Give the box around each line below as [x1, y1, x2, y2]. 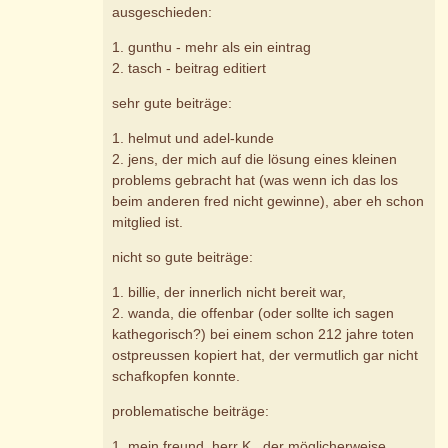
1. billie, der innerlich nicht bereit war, [112, 284, 347, 301]
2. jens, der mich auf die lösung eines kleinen [112, 151, 398, 168]
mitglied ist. [112, 214, 184, 231]
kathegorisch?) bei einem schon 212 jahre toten [112, 326, 415, 343]
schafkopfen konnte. [112, 368, 241, 385]
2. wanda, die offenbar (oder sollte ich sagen [112, 305, 395, 322]
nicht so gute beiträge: [112, 249, 254, 266]
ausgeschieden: [112, 4, 213, 21]
